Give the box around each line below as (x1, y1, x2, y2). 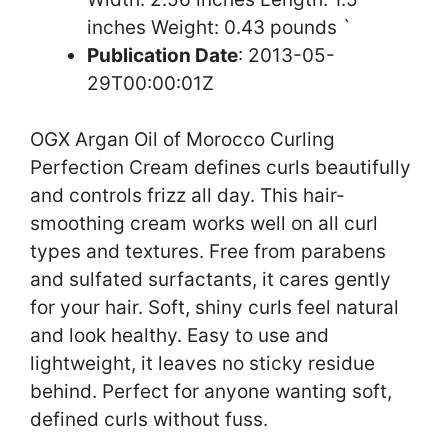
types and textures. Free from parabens (30, 240, 386, 264)
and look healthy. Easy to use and (30, 324, 329, 348)
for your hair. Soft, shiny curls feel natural (30, 296, 399, 320)
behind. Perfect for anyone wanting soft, (30, 380, 392, 404)
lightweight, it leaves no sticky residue (30, 352, 375, 376)
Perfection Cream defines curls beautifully (30, 156, 411, 180)
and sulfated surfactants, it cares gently (30, 268, 391, 292)
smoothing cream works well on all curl (30, 212, 378, 236)
